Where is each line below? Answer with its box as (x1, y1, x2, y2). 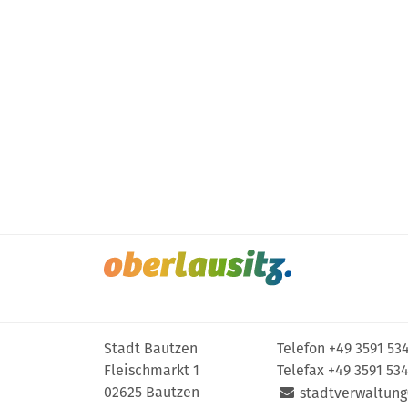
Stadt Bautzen (104, 340, 198, 358)
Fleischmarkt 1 (104, 362, 199, 380)
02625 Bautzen (104, 383, 199, 402)
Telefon (277, 340, 329, 358)
